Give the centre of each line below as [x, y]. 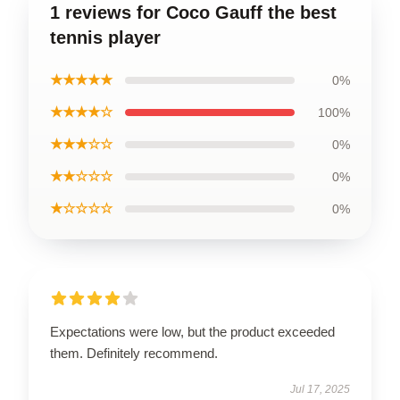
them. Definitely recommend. [134, 353]
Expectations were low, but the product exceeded [192, 331]
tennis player [105, 37]
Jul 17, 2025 [320, 389]
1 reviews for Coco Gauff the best [193, 12]
